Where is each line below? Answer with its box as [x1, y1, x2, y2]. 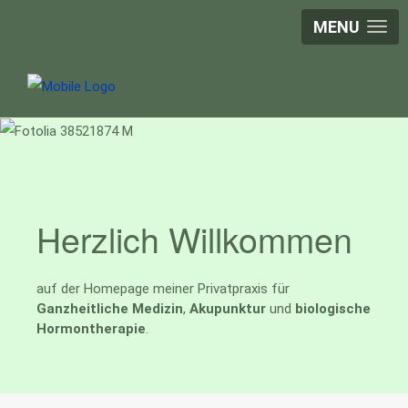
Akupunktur [189, 301, 266, 318]
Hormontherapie [36, 321, 146, 338]
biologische [295, 301, 371, 318]
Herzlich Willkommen [36, 214, 352, 264]
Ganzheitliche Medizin [36, 301, 183, 318]
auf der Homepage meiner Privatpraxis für [36, 280, 290, 298]
